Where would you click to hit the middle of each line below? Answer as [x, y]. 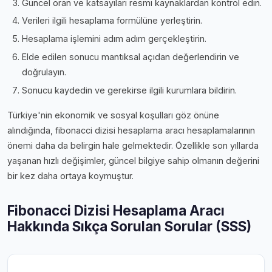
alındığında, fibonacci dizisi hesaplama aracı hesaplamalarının [131, 130]
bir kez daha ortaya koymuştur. [70, 175]
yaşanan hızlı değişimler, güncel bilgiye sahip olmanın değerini [133, 160]
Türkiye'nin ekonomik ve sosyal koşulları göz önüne [113, 115]
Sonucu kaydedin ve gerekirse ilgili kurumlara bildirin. [129, 90]
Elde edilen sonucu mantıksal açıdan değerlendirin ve [131, 56]
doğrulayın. [44, 72]
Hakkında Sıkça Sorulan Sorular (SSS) [129, 226]
